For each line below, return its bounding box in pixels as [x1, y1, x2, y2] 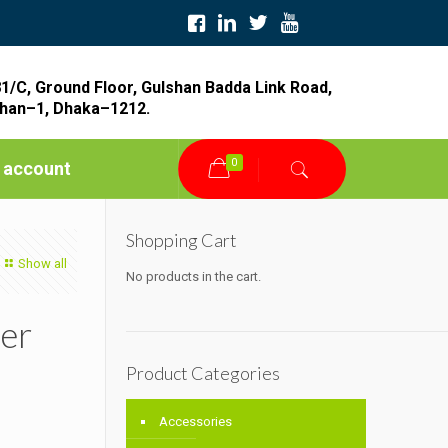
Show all [18, 256, 68, 272]
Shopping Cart [126, 229, 238, 252]
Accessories [159, 414, 233, 430]
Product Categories [126, 362, 281, 385]
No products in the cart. [126, 269, 262, 285]
